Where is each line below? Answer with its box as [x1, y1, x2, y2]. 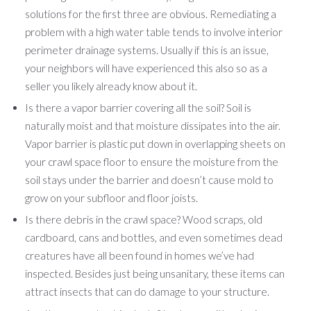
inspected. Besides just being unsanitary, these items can [25, 267, 285, 280]
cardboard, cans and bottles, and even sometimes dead [25, 231, 283, 244]
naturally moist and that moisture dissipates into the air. [25, 119, 280, 132]
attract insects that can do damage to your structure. [25, 285, 269, 299]
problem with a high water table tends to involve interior [25, 25, 283, 38]
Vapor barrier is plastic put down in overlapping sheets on [25, 137, 285, 150]
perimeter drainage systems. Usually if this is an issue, [25, 43, 269, 56]
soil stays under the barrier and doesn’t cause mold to [25, 173, 274, 186]
